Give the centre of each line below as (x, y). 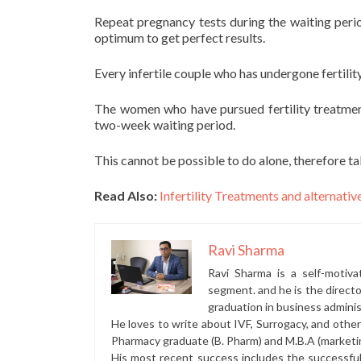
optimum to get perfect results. (181, 37)
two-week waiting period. (165, 124)
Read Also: (127, 195)
